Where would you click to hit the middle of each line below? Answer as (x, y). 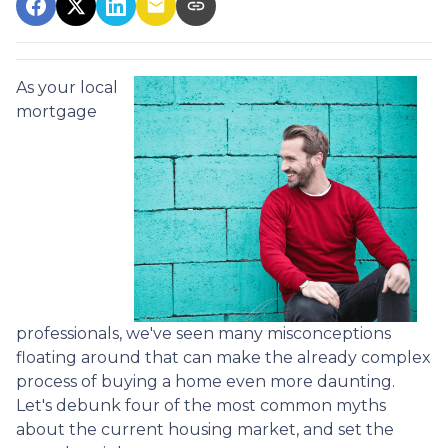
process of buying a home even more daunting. (205, 381)
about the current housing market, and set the (205, 429)
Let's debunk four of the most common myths (201, 405)
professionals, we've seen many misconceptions (203, 333)
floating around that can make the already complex (223, 357)
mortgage (56, 111)
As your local (67, 87)
